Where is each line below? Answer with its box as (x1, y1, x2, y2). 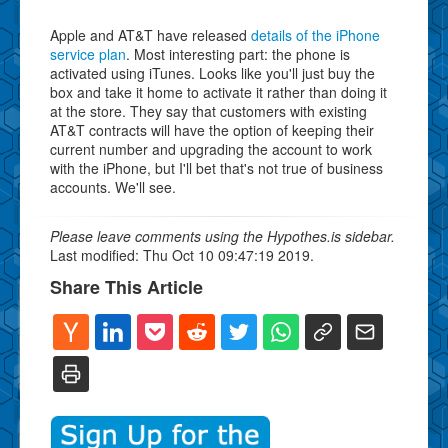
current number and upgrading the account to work (50, 138, 372, 159)
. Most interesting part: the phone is (126, 43, 350, 64)
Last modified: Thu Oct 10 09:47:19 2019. (50, 244, 314, 265)
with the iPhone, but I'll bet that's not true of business (50, 157, 383, 178)
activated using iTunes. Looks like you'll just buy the (50, 62, 375, 83)
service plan (50, 43, 126, 64)
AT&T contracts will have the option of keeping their (50, 119, 374, 140)
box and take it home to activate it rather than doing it (50, 81, 387, 102)
